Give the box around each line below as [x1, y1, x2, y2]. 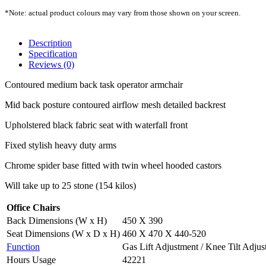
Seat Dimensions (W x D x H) [7, 229, 120, 239]
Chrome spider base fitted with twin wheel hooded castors [5, 160, 221, 170]
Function [7, 242, 40, 252]
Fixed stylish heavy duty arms [5, 140, 116, 150]
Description [28, 38, 72, 48]
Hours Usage [7, 255, 56, 265]
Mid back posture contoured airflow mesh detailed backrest [5, 100, 226, 110]
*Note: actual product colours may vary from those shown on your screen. [5, 8, 240, 17]
